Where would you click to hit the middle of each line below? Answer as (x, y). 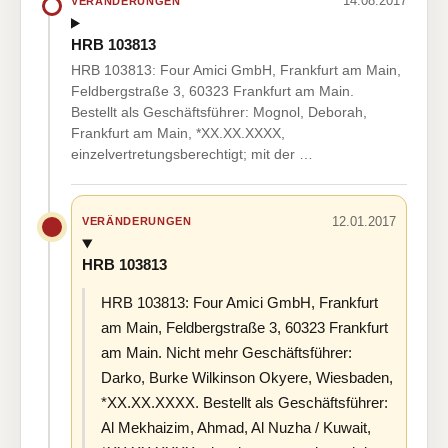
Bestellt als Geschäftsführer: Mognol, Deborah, (219, 111)
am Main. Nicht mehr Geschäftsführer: (226, 353)
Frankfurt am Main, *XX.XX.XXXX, (178, 132)
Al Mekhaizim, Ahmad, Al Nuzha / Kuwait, (236, 428)
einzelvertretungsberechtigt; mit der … (192, 153)
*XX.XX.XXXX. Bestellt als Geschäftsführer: (244, 403)
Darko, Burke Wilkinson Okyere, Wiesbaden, (247, 378)
